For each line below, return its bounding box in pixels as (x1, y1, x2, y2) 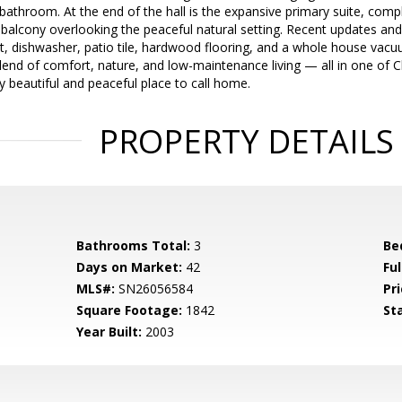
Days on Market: (76, 258, 183, 275)
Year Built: (76, 323, 143, 340)
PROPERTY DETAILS (98, 119, 394, 163)
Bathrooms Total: (76, 237, 191, 254)
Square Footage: (76, 301, 183, 319)
